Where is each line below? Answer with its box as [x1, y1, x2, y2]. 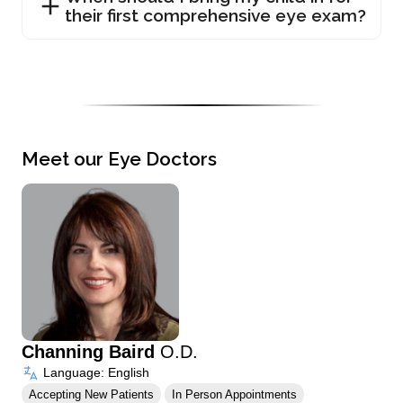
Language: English [40, 365, 149, 381]
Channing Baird [22, 342, 160, 363]
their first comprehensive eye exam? [65, 5, 366, 26]
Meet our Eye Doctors [22, 148, 217, 171]
